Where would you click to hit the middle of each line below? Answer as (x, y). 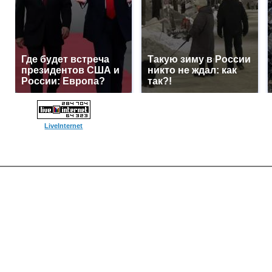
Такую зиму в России (199, 59)
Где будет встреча (65, 59)
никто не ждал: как (192, 70)
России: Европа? (63, 81)
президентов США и (70, 70)
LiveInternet (64, 126)
